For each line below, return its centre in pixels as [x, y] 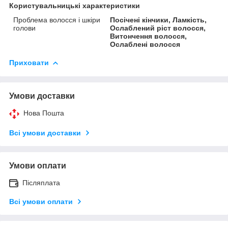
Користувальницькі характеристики [75, 5]
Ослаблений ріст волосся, [158, 28]
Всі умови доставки [45, 133]
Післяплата [41, 182]
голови [24, 28]
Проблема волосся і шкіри [57, 20]
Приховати [29, 62]
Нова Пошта [44, 113]
